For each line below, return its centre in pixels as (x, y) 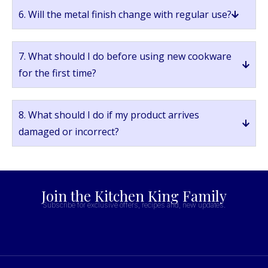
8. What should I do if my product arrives (109, 115)
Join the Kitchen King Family (134, 196)
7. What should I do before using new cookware (125, 57)
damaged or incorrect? (69, 132)
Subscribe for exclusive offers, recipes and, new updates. (134, 205)
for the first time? (57, 73)
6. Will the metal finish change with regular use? (125, 15)
